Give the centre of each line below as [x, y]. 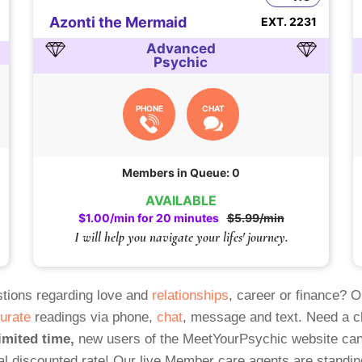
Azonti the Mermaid [118, 23]
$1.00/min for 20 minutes [148, 218]
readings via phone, [93, 318]
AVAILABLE [181, 201]
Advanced [181, 49]
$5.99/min [255, 218]
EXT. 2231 [289, 22]
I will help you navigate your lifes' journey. [181, 238]
